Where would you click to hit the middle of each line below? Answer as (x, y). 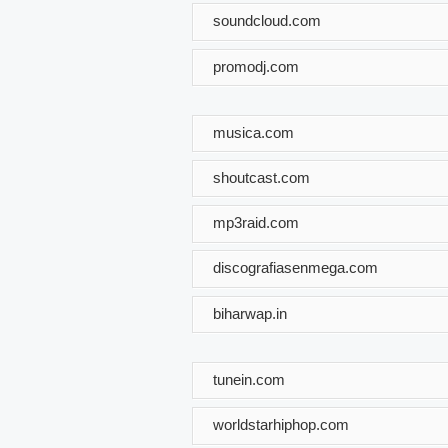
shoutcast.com (261, 177)
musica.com (253, 132)
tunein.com (249, 379)
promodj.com (256, 66)
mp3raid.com (256, 222)
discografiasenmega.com (295, 267)
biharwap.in (250, 313)
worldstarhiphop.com (281, 424)
